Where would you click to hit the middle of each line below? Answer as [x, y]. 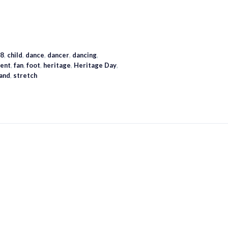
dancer [58, 55]
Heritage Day [95, 65]
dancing [84, 55]
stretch [25, 76]
